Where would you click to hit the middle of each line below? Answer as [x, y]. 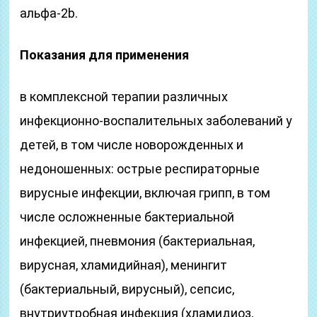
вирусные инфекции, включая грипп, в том [145, 193]
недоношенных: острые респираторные [140, 169]
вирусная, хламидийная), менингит [124, 265]
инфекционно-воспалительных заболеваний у [156, 121]
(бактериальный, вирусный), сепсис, [127, 289]
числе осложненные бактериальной [127, 217]
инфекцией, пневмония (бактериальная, [138, 241]
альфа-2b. [49, 13]
